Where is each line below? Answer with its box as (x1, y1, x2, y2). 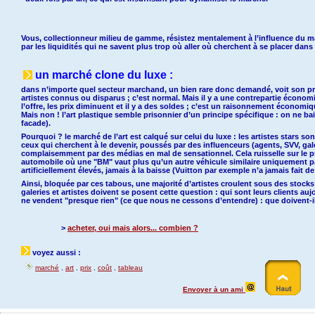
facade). (21, 119, 51, 127)
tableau (118, 264, 143, 271)
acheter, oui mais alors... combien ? (67, 224, 198, 232)
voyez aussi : (30, 248, 81, 257)
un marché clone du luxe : (35, 69, 173, 81)
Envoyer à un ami (183, 285, 245, 293)
